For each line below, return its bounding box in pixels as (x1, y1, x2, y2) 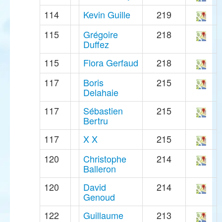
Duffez (83, 38, 109, 51)
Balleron (83, 162, 116, 175)
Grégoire (83, 28, 118, 41)
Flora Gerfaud (83, 56, 138, 69)
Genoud (83, 190, 115, 204)
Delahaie (83, 86, 118, 99)
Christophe (83, 152, 126, 166)
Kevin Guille (83, 8, 130, 21)
